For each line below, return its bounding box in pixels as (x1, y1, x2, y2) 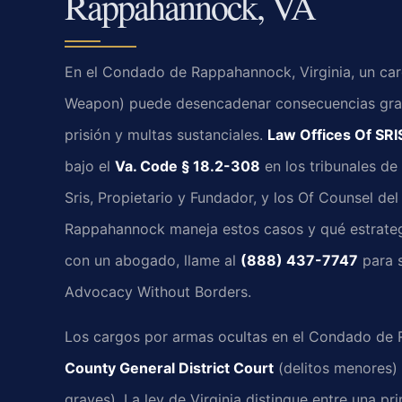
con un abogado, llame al (65, 251, 240, 270)
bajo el (65, 157, 115, 176)
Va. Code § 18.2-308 (115, 157, 260, 176)
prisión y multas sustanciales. (65, 126, 267, 144)
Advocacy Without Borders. (65, 283, 251, 301)
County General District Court (65, 358, 274, 377)
